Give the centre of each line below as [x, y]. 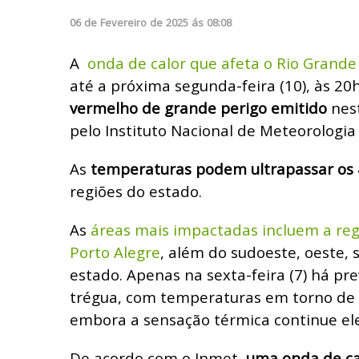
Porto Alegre [115, 252]
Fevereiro [123, 22]
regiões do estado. [136, 191]
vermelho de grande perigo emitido [198, 107]
